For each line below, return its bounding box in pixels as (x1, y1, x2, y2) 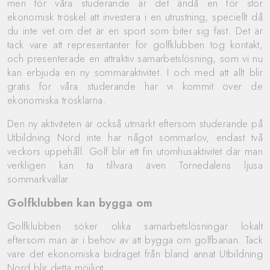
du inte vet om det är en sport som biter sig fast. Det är (7, 23, 263, 38)
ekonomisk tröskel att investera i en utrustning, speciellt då (7, 9, 263, 24)
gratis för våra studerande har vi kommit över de (7, 78, 263, 93)
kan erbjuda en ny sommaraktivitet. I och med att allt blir (7, 64, 263, 80)
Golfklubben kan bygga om (7, 193, 152, 211)
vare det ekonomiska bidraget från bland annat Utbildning (7, 246, 263, 261)
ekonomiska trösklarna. (7, 92, 106, 107)
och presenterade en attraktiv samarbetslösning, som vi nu (7, 51, 263, 66)
